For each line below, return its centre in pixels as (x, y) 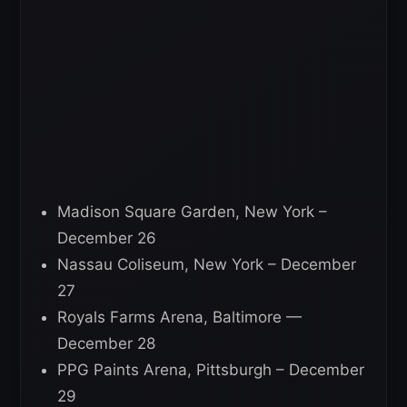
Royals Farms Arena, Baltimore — (179, 318)
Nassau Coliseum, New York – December (207, 265)
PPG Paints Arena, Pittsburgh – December (211, 370)
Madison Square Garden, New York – (192, 212)
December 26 (107, 238)
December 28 (106, 344)
